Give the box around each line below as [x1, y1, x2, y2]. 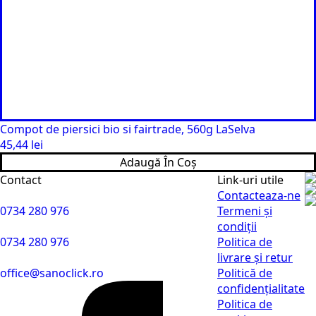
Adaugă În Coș [119, 154, 197, 170]
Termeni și [217, 203, 272, 219]
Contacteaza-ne [217, 188, 300, 203]
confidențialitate [217, 281, 305, 296]
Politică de [217, 265, 272, 281]
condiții [217, 219, 257, 234]
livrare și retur [217, 250, 293, 265]
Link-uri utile [217, 172, 284, 188]
